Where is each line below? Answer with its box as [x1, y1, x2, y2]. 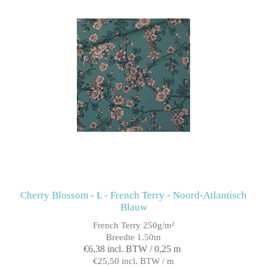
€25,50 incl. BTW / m [93, 256, 174, 266]
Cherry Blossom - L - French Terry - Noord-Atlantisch [20, 189, 247, 201]
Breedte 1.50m [106, 232, 161, 242]
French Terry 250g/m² [92, 220, 175, 230]
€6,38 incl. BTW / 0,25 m [83, 243, 181, 254]
